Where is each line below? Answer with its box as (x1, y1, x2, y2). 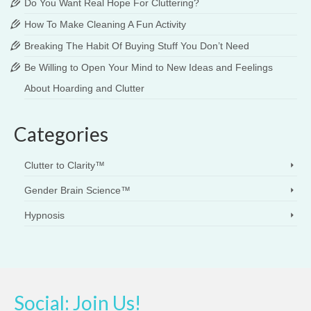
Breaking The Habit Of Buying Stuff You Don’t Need (24, 40, 249, 51)
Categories (14, 122, 108, 146)
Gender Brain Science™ (24, 185, 131, 196)
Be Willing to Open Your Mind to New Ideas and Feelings (24, 62, 273, 73)
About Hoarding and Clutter (24, 83, 144, 94)
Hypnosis (24, 210, 65, 221)
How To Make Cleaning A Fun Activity (24, 19, 186, 30)
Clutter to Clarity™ (24, 160, 105, 171)
